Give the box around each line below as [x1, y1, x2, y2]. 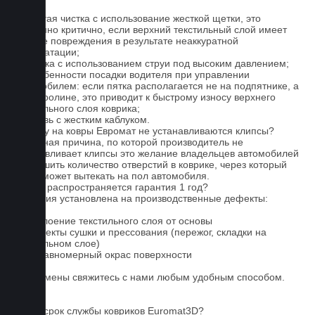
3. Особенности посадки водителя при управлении [14, 69, 250, 80]
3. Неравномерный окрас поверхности [14, 249, 192, 260]
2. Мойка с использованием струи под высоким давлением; [14, 58, 289, 69]
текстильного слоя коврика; [14, 103, 140, 114]
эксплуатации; [14, 46, 79, 58]
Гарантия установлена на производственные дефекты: [14, 193, 268, 204]
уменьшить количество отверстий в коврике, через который [14, 159, 287, 170]
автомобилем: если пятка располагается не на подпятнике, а [14, 80, 299, 91]
